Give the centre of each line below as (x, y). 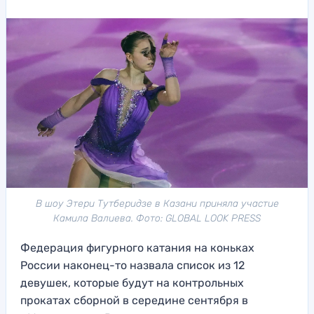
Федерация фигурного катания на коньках (137, 247)
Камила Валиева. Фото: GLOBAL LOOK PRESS (157, 218)
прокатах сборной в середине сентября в (134, 300)
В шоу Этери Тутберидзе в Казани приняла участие (157, 203)
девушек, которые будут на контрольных (132, 282)
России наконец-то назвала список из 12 (132, 265)
